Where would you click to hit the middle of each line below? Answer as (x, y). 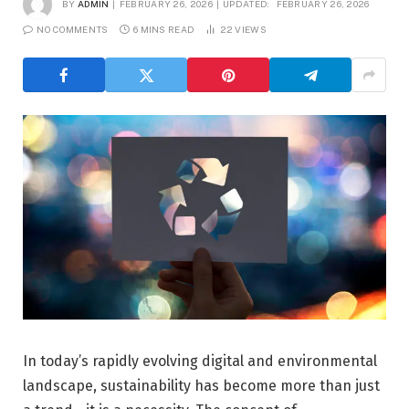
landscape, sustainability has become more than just (201, 386)
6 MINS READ (164, 30)
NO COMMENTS (73, 30)
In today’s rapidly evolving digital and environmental (200, 362)
